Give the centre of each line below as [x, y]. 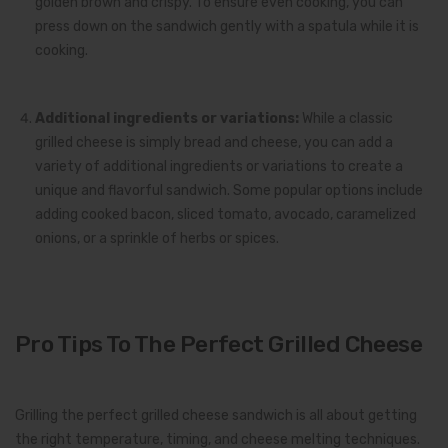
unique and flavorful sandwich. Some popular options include [229, 190]
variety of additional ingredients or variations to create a [219, 166]
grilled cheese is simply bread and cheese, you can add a [214, 142]
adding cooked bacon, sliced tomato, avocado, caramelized [225, 214]
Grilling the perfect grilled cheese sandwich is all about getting [216, 415]
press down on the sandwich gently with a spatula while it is [227, 26]
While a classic [346, 118]
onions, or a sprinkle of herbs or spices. [157, 238]
